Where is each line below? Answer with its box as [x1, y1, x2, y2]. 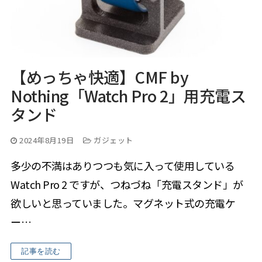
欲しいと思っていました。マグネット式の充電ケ [11, 195, 235, 211]
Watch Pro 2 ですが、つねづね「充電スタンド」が [11, 177, 243, 192]
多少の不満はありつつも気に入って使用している [11, 158, 235, 174]
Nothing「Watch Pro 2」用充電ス [11, 84, 246, 108]
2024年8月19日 [19, 135, 74, 146]
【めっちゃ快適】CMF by [11, 65, 188, 89]
